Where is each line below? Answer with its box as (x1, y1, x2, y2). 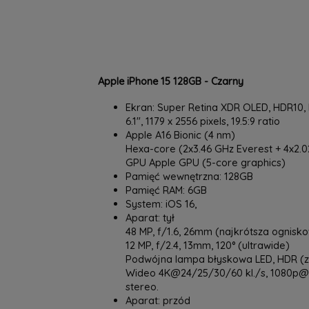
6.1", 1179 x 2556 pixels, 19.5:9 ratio (126, 114, 280, 128)
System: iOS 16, (126, 197, 199, 210)
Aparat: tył (126, 211, 175, 224)
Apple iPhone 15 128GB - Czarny (98, 74, 243, 88)
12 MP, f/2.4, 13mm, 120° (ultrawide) (126, 239, 290, 252)
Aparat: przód (126, 294, 193, 307)
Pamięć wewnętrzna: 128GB (126, 170, 253, 183)
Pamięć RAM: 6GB (126, 183, 207, 197)
